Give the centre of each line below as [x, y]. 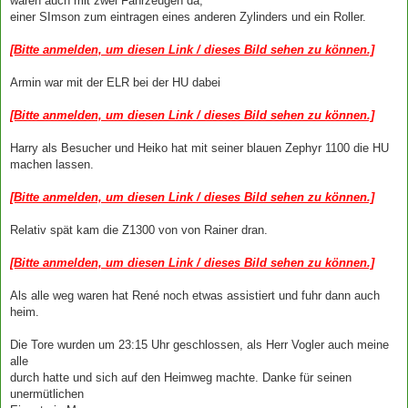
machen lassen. [52, 164]
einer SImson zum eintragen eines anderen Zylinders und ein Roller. [188, 16]
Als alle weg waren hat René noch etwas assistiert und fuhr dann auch [195, 295]
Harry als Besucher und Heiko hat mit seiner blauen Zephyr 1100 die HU [199, 148]
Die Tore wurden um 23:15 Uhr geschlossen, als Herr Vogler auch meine [199, 344]
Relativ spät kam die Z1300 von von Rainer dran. [139, 229]
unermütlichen [47, 393]
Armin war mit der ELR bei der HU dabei [115, 82]
